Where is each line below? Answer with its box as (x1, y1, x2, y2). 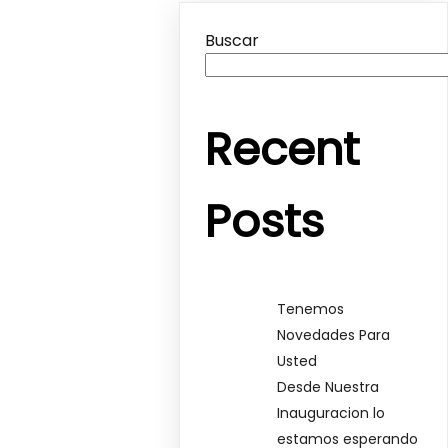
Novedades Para (277, 324, 391, 345)
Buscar (205, 29, 260, 53)
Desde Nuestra (277, 376, 380, 397)
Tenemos (277, 298, 345, 319)
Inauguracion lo (277, 402, 386, 423)
